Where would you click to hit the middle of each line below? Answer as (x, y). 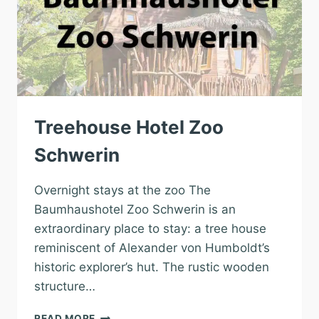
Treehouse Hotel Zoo (129, 127)
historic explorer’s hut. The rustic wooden (152, 267)
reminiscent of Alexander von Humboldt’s (152, 248)
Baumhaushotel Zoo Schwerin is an (135, 209)
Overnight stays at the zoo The (122, 190)
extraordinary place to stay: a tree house (150, 229)
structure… (65, 286)
